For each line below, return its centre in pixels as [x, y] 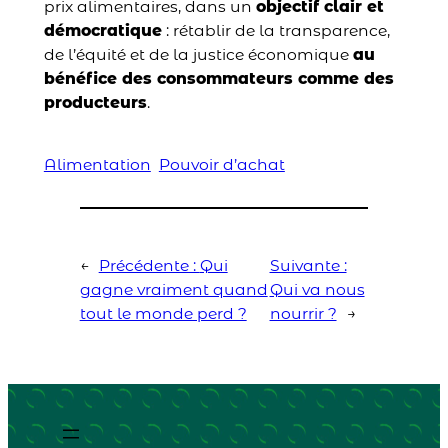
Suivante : [308, 266]
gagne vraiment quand [173, 290]
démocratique [102, 31]
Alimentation [97, 165]
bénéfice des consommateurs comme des [218, 79]
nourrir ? [303, 314]
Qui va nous [317, 290]
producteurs [95, 103]
